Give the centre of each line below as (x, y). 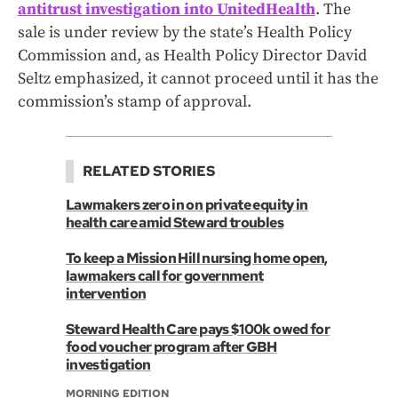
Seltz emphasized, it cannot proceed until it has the (198, 79)
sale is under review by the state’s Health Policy (185, 33)
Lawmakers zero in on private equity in (187, 205)
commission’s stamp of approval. (135, 102)
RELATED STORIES (149, 171)
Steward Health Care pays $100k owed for (198, 330)
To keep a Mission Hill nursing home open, (197, 259)
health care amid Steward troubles (175, 223)
